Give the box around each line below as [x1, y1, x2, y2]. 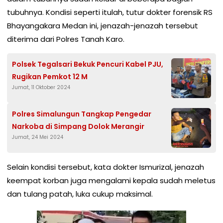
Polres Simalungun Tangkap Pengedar [12, 109, 151, 119]
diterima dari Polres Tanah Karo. [7, 33, 124, 44]
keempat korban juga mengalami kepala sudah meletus [7, 175, 216, 186]
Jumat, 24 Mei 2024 [12, 133, 63, 141]
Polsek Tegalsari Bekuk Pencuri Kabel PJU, [12, 59, 163, 69]
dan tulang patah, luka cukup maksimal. [7, 188, 153, 199]
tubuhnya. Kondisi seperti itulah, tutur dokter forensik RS [7, 6, 213, 17]
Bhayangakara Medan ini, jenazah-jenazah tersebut [7, 20, 198, 31]
